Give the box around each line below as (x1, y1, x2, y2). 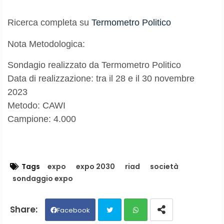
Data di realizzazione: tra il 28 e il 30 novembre (7, 73, 194, 83)
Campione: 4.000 (7, 113, 76, 124)
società (150, 161, 178, 171)
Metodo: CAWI (7, 100, 65, 110)
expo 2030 (76, 161, 115, 171)
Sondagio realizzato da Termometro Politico (7, 59, 181, 70)
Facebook (57, 205, 90, 215)
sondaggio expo (12, 173, 73, 183)
